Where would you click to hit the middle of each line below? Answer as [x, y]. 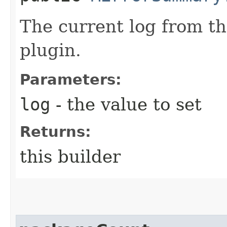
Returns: [55, 131]
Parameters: [71, 79]
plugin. [50, 50]
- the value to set [126, 104]
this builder [70, 156]
